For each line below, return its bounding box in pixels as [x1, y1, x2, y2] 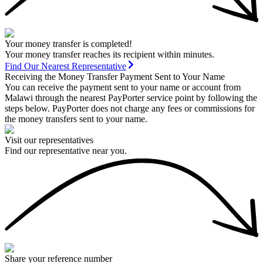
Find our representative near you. [5, 145, 127, 156]
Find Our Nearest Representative [5, 60, 126, 71]
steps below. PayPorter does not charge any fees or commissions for [5, 103, 255, 113]
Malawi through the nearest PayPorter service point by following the [5, 92, 257, 103]
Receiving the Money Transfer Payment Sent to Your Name [5, 71, 225, 82]
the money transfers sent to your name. [5, 113, 147, 124]
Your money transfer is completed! [5, 38, 132, 49]
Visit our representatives [5, 134, 93, 145]
